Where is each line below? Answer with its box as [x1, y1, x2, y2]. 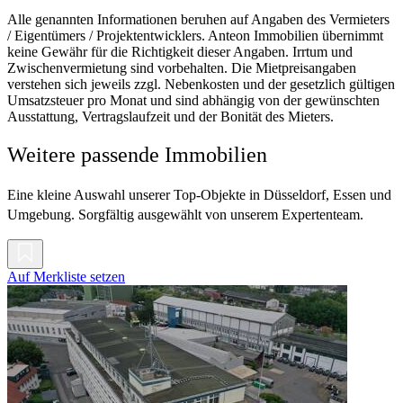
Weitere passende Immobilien [7, 143, 267, 167]
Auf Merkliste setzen [7, 269, 125, 285]
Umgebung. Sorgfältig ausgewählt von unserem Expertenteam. [7, 207, 363, 223]
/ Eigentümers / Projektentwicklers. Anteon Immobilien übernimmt [7, 28, 383, 44]
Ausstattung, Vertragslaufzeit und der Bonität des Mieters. [7, 109, 334, 125]
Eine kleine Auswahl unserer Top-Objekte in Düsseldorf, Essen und [7, 187, 391, 203]
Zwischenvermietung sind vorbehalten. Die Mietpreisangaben [7, 60, 356, 76]
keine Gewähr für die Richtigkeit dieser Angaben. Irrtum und [7, 44, 353, 60]
